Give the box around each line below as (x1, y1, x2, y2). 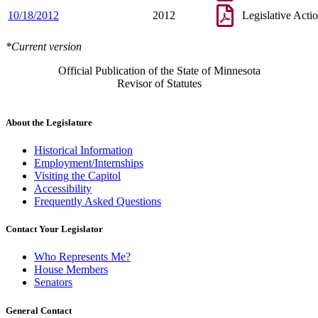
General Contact (6, 305, 72, 316)
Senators (34, 276, 72, 289)
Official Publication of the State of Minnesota (57, 64, 261, 77)
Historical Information (34, 144, 133, 157)
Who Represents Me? (34, 251, 131, 263)
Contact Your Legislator (6, 224, 103, 235)
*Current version (6, 40, 82, 53)
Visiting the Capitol (34, 170, 121, 182)
